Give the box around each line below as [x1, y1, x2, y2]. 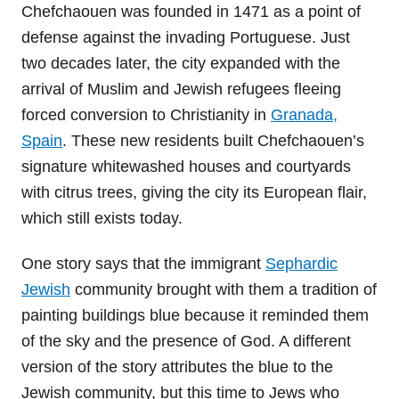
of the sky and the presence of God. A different [21, 332, 351, 351]
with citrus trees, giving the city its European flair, [21, 183, 367, 202]
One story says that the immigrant [21, 255, 265, 273]
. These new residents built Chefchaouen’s [62, 132, 364, 151]
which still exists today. [21, 209, 183, 228]
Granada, [271, 106, 338, 125]
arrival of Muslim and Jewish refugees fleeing [21, 80, 341, 99]
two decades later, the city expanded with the [21, 54, 340, 73]
